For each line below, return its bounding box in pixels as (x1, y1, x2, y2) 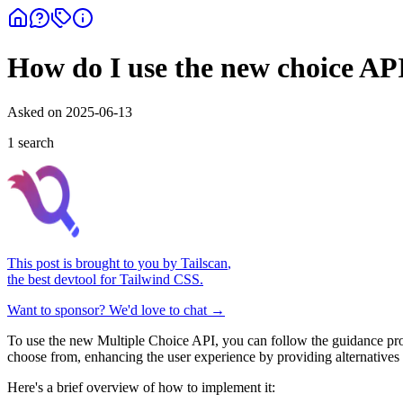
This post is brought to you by (7, 255, 177, 271)
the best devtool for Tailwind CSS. (7, 271, 203, 287)
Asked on (7, 103, 66, 120)
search (14, 134, 54, 150)
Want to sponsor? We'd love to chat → (7, 301, 225, 318)
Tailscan (181, 255, 228, 271)
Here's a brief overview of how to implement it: (7, 379, 275, 395)
